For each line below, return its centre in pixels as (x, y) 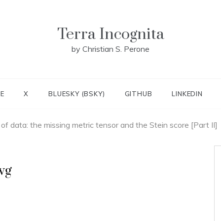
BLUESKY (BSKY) (77, 94)
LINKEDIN (187, 94)
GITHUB (138, 94)
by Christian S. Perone (110, 49)
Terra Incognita (110, 34)
